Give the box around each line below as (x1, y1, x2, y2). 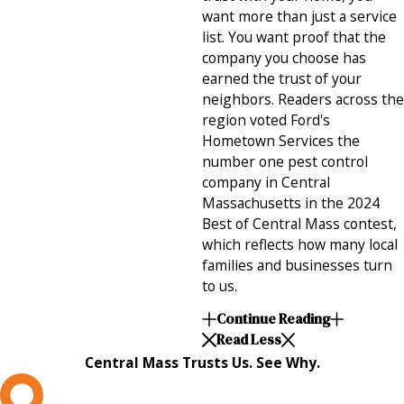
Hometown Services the (202, 131, 360, 151)
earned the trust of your (202, 69, 362, 89)
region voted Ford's (202, 110, 330, 131)
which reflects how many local (202, 234, 398, 255)
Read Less (216, 330, 281, 350)
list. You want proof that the (202, 27, 386, 48)
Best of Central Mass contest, (202, 214, 397, 234)
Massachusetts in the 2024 (202, 193, 380, 214)
